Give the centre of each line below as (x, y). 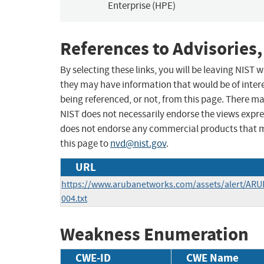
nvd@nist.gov (138, 144)
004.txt (74, 199)
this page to (85, 144)
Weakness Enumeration (154, 235)
